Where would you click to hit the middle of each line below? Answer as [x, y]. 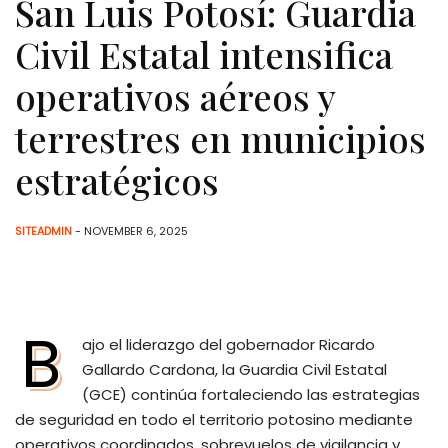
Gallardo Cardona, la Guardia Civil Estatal [234, 369]
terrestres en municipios [220, 137]
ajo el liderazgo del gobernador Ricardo [228, 344]
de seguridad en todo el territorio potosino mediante [214, 419]
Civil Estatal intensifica [204, 53]
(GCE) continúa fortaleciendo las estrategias [251, 394]
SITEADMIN [43, 230]
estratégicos [117, 179]
